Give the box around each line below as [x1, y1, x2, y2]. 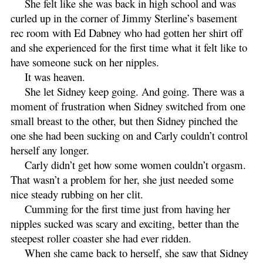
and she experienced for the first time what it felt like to [11, 39, 247, 55]
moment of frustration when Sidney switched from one [11, 98, 245, 113]
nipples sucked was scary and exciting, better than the [11, 215, 239, 231]
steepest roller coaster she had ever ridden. [11, 230, 191, 245]
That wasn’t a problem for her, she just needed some [11, 171, 234, 187]
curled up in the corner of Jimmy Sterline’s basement [11, 10, 237, 25]
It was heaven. [25, 69, 85, 84]
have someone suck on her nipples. [11, 54, 159, 69]
